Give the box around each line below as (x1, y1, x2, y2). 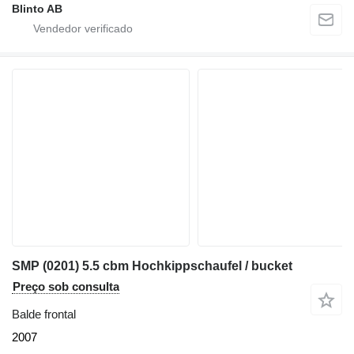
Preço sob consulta (13, 280, 119, 294)
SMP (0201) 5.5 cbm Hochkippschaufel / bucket (12, 259, 292, 273)
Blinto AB (12, 2, 62, 16)
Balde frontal (12, 307, 76, 322)
